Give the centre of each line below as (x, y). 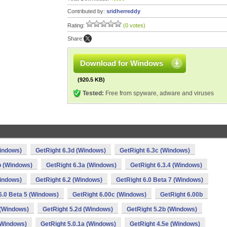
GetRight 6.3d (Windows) (71, 150)
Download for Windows (122, 63)
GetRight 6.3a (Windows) (81, 165)
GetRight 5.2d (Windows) (78, 209)
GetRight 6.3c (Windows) (155, 150)
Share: (75, 39)
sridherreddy (123, 11)
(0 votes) (134, 25)
